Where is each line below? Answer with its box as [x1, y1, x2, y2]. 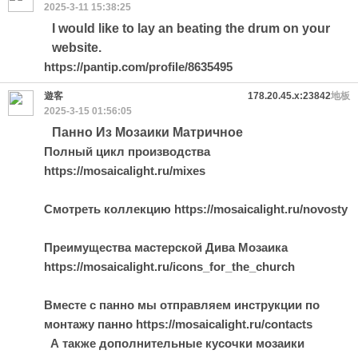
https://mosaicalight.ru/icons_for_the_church [44, 260, 295, 273]
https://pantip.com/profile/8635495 [44, 60, 233, 74]
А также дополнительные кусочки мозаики [44, 336, 304, 350]
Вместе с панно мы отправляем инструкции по [44, 298, 320, 312]
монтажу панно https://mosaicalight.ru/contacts [44, 317, 312, 331]
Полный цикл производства [44, 145, 210, 158]
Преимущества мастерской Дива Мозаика [44, 241, 288, 254]
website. [52, 41, 101, 54]
